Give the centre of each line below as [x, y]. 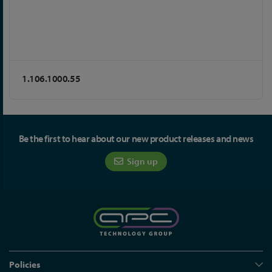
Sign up [141, 161]
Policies [25, 264]
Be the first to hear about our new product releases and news [136, 138]
